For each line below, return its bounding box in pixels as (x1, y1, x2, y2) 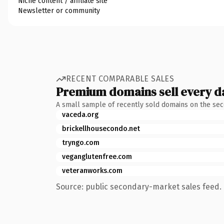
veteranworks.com (62, 166, 122, 175)
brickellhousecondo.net (62, 124, 140, 133)
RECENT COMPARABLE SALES (66, 74, 174, 83)
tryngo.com (62, 138, 99, 147)
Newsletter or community (18, 6, 100, 15)
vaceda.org (62, 110, 98, 119)
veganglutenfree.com (62, 152, 132, 161)
